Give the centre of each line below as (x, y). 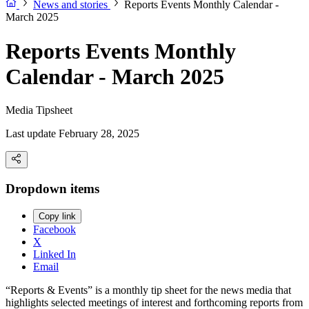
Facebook (54, 230)
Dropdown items (52, 188)
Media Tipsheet (39, 110)
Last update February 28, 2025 (72, 134)
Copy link (57, 217)
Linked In (54, 255)
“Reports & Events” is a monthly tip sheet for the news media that (148, 290)
